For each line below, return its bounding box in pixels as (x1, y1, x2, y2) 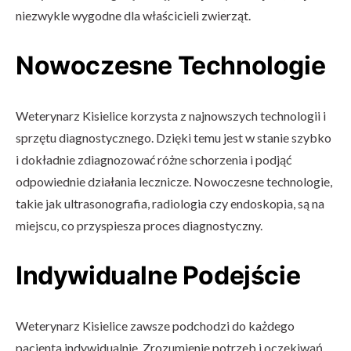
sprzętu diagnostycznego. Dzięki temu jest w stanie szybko (16, 129, 331, 145)
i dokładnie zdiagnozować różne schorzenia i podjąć (16, 151, 291, 167)
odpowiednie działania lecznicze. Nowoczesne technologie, (16, 173, 332, 189)
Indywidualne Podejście (16, 259, 301, 291)
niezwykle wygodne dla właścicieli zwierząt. (16, 7, 251, 23)
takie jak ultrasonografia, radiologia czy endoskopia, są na (16, 195, 324, 211)
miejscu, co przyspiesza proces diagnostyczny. (16, 217, 262, 233)
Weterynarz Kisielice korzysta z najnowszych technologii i (16, 107, 326, 123)
